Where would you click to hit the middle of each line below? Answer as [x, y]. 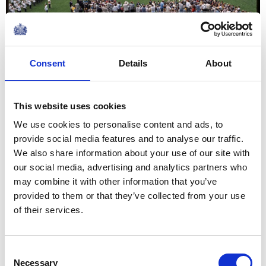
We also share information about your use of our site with [132, 153]
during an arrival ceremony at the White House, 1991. [133, 83]
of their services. [48, 210]
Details [133, 63]
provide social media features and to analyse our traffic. [129, 139]
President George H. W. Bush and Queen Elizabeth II [133, 68]
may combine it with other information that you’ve [115, 181]
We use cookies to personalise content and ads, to [118, 124]
